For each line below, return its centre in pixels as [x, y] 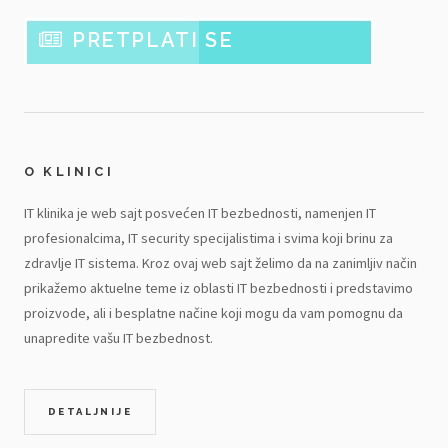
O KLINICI [69, 172]
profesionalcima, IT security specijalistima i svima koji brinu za [208, 238]
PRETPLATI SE [153, 40]
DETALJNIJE [90, 411]
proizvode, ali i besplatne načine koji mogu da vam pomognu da [213, 313]
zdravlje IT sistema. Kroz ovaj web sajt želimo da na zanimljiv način [220, 263]
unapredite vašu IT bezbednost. [118, 338]
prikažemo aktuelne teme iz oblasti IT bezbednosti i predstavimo [218, 288]
